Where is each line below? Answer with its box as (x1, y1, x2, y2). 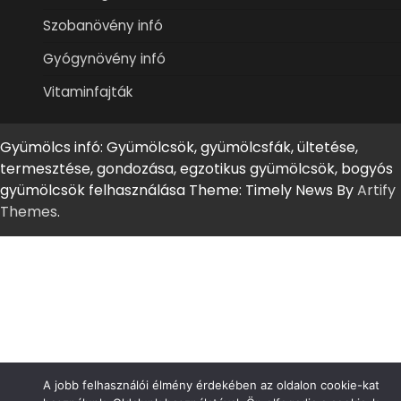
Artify (357, 179, 396, 200)
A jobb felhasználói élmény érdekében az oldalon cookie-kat (42, 378, 380, 392)
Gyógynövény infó (43, 48, 166, 68)
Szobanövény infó (43, 15, 163, 35)
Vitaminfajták (43, 81, 132, 101)
